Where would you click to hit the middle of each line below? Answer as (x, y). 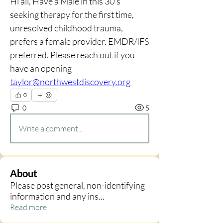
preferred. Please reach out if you (72, 55)
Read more (28, 207)
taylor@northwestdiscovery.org (70, 82)
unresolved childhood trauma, (66, 28)
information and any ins (54, 196)
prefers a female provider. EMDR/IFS (79, 41)
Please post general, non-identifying (77, 185)
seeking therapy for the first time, (72, 14)
